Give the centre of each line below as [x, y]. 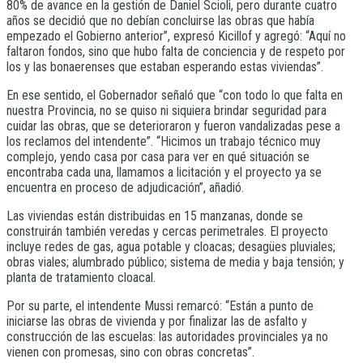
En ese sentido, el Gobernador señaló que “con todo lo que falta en [175, 95]
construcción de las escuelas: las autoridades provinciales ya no [167, 336]
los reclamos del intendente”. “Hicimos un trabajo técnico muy [164, 141]
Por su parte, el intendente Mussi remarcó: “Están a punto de [160, 305]
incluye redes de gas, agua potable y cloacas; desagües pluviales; [171, 246]
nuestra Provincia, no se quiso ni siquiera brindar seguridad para [167, 110]
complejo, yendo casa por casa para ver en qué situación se [158, 156]
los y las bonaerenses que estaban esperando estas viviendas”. [165, 66]
